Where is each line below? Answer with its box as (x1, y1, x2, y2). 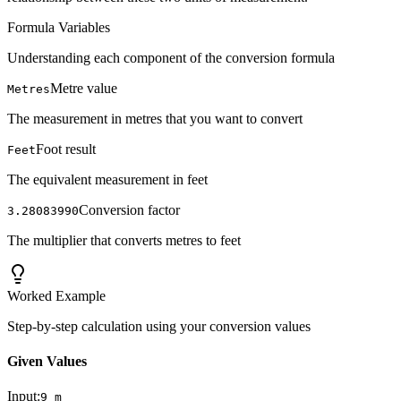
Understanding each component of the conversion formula (7, 49, 335, 65)
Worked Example (7, 287, 106, 303)
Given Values (7, 354, 87, 370)
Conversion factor (79, 201, 180, 218)
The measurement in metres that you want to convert (7, 110, 303, 126)
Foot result (36, 141, 96, 157)
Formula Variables (7, 19, 110, 35)
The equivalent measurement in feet (7, 171, 208, 187)
